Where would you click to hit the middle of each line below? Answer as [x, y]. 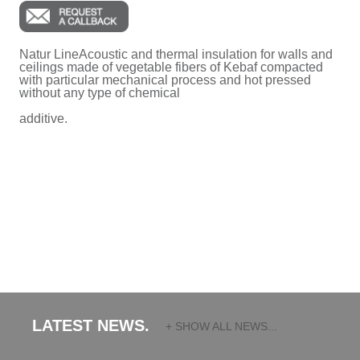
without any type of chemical [99, 93]
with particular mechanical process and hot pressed [165, 80]
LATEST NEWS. [91, 325]
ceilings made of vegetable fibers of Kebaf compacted [171, 67]
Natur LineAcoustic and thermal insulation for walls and [176, 54]
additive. [43, 119]
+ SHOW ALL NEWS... [221, 326]
